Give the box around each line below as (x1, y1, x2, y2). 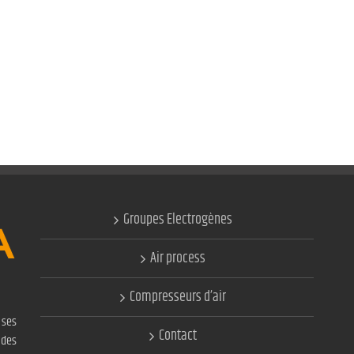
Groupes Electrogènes (122, 209, 232, 231)
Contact (158, 325, 197, 347)
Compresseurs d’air (129, 286, 226, 308)
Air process (149, 247, 205, 269)
